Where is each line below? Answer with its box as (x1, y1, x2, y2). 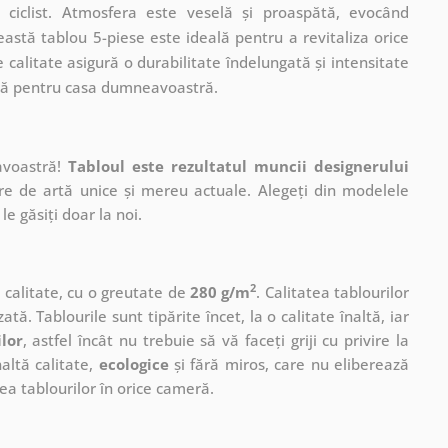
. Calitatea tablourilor (256, 281, 409, 302)
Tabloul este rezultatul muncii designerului (68, 155, 409, 176)
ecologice (98, 353, 169, 374)
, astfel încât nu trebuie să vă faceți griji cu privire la (22, 329, 410, 350)
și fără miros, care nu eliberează (168, 353, 410, 374)
